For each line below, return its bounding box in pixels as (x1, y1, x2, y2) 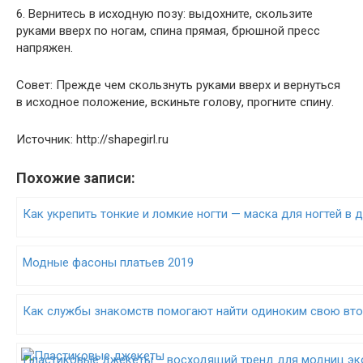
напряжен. (16, 41, 73, 55)
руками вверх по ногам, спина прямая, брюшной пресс (16, 23, 320, 38)
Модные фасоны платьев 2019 (23, 255, 194, 270)
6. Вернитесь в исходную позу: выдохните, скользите (16, 6, 313, 21)
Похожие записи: (16, 169, 135, 186)
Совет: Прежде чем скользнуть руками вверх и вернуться (16, 78, 340, 92)
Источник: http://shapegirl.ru (16, 132, 169, 147)
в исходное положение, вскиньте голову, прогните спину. (16, 95, 334, 109)
